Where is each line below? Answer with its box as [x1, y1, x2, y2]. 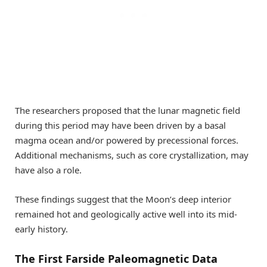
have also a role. [15, 164, 82, 176]
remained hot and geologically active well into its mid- [15, 207, 237, 220]
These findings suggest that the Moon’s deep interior [15, 193, 231, 205]
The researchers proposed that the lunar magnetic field [15, 104, 240, 117]
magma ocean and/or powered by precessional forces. [15, 134, 238, 147]
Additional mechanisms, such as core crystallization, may [15, 149, 249, 162]
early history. [15, 222, 68, 235]
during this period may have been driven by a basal [15, 119, 226, 132]
